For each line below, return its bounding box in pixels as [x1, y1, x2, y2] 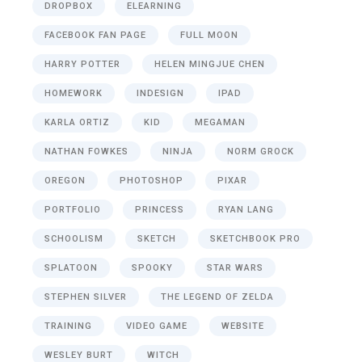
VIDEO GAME [126, 320, 188, 331]
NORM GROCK [227, 145, 295, 157]
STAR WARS [207, 262, 264, 273]
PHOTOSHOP [120, 175, 184, 186]
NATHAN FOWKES [44, 145, 129, 157]
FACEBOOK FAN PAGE [44, 29, 147, 40]
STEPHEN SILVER [44, 291, 128, 302]
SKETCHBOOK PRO [210, 233, 301, 244]
